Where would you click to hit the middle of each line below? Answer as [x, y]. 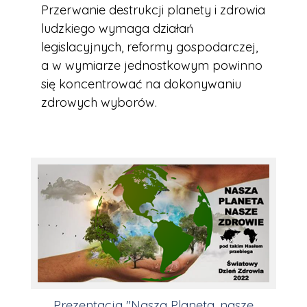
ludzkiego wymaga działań [117, 29]
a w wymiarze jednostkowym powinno [152, 66]
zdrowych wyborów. [99, 103]
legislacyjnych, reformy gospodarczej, [149, 47]
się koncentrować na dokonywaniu [141, 84]
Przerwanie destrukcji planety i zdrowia [153, 10]
